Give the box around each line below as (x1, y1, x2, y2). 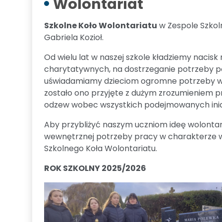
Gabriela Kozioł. (44, 32, 104, 43)
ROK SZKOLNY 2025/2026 (44, 163, 146, 174)
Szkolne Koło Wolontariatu (44, 20, 157, 31)
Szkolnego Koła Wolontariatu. (44, 143, 159, 154)
